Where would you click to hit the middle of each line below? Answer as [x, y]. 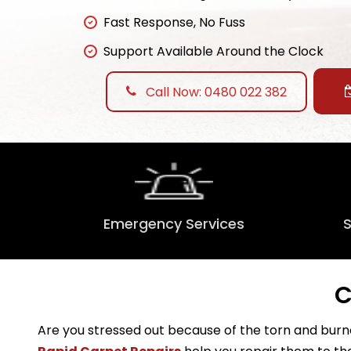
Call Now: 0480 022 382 [215, 92]
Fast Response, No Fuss [174, 23]
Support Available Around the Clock [213, 52]
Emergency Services [174, 224]
